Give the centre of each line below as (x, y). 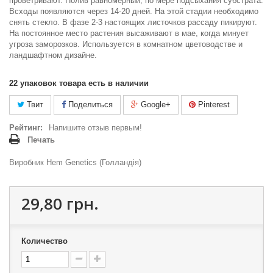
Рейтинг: (26, 128)
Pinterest (213, 105)
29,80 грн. (60, 204)
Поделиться (89, 105)
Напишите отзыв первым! (95, 128)
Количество (44, 241)
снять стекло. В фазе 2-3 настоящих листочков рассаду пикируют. (133, 23)
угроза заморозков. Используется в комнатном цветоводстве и (126, 44)
